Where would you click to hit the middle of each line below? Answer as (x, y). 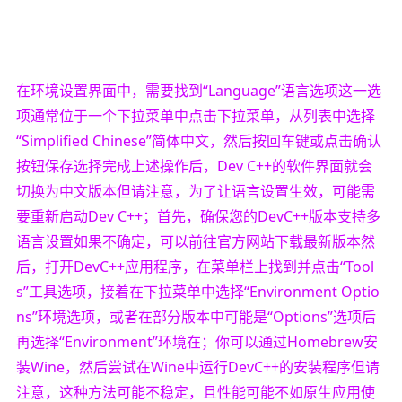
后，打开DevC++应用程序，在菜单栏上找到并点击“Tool (195, 266)
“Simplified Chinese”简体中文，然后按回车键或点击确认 (198, 140)
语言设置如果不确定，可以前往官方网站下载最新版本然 (195, 241)
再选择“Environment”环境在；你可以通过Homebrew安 (197, 341)
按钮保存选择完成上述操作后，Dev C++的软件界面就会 (194, 166)
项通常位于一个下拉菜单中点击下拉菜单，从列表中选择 (195, 115)
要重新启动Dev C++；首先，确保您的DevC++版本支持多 (198, 216)
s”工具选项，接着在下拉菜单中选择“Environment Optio (197, 291)
